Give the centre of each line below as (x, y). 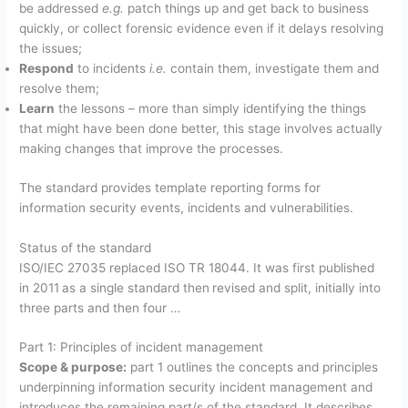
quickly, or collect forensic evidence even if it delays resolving (202, 29)
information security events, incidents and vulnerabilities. (187, 207)
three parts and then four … (100, 307)
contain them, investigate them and (275, 69)
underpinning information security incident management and (196, 388)
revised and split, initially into (297, 287)
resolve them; (60, 89)
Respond (47, 69)
